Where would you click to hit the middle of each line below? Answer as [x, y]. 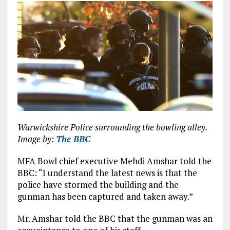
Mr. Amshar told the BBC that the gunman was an [115, 219]
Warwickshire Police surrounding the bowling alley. [112, 127]
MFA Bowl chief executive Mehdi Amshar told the [114, 161]
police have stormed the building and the [98, 185]
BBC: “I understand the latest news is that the [107, 173]
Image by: [36, 139]
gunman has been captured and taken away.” [105, 197]
